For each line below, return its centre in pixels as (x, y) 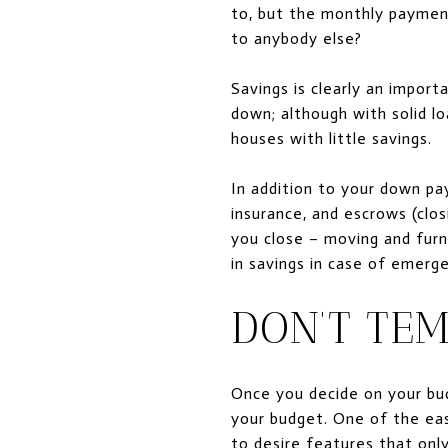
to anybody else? (296, 38)
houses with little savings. (331, 138)
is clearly (330, 88)
